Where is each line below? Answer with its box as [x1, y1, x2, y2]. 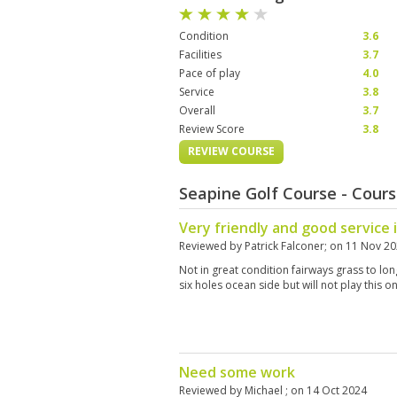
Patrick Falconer [245, 238, 324, 253]
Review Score [179, 121, 245, 136]
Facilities [179, 47, 222, 62]
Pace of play [179, 66, 240, 81]
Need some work [179, 362, 295, 382]
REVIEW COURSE [188, 144, 275, 159]
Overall [179, 103, 215, 118]
